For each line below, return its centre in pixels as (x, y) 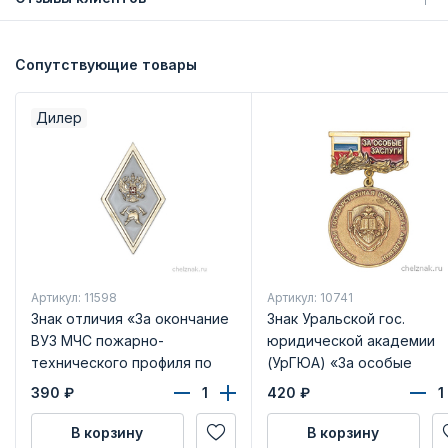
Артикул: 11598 (73, 297)
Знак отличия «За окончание (129, 318)
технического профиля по (121, 362)
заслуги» (297, 384)
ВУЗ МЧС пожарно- (97, 340)
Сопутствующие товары (106, 65)
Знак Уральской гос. (335, 318)
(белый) (58, 406)
